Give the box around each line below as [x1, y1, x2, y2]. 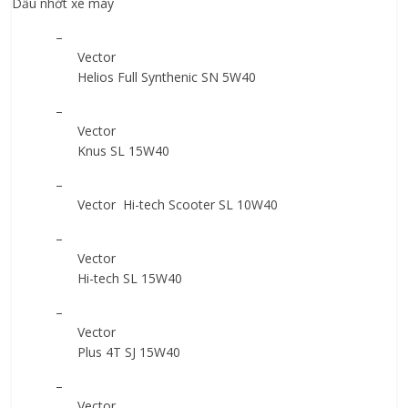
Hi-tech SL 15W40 [77, 270, 183, 287]
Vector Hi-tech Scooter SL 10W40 [77, 196, 279, 213]
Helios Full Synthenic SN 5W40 [77, 68, 257, 86]
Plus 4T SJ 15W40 [77, 343, 181, 361]
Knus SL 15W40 [77, 142, 170, 159]
